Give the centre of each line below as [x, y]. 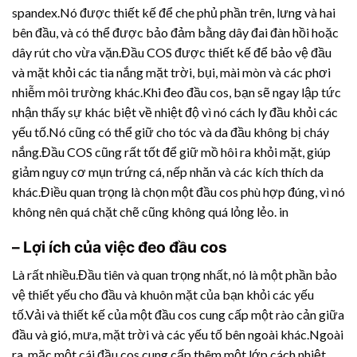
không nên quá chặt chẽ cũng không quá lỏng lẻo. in [150, 211]
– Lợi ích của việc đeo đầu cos [120, 247]
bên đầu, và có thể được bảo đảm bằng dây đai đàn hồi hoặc [175, 32]
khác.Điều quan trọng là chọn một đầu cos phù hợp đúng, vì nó [178, 191]
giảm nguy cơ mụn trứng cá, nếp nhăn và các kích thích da [168, 171]
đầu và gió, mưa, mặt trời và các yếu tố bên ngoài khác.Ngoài [178, 334]
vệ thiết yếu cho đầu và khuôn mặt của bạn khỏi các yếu [163, 294]
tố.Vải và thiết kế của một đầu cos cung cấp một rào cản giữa [178, 314]
